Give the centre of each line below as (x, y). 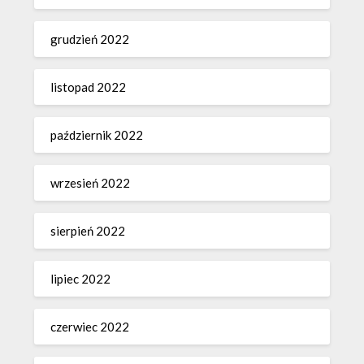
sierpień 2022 (88, 230)
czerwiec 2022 (90, 326)
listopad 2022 (89, 87)
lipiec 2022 (81, 278)
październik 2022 (97, 134)
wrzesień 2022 (91, 182)
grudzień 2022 (90, 39)
